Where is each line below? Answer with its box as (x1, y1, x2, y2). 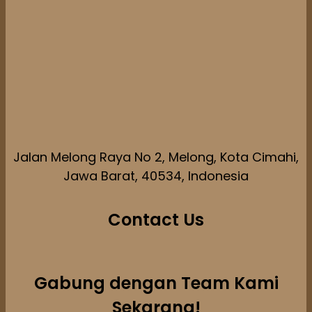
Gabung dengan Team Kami (33, 271, 279, 295)
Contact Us (108, 208, 204, 231)
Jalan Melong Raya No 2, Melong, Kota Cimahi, (13, 148, 299, 166)
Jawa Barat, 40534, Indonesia (63, 167, 249, 185)
